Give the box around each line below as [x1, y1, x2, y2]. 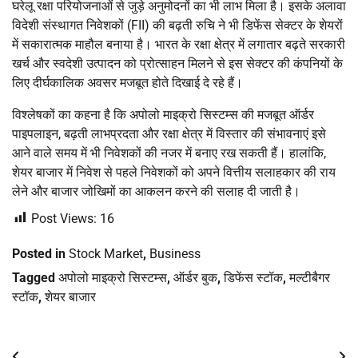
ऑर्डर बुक [173, 269, 217, 285]
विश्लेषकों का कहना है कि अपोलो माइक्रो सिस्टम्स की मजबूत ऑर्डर [12, 106, 314, 122]
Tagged [12, 269, 58, 285]
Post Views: [31, 210, 97, 226]
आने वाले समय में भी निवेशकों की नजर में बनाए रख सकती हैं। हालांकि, [12, 145, 326, 161]
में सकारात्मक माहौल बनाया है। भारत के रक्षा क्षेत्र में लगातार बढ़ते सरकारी [12, 36, 345, 52]
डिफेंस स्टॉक [224, 269, 283, 285]
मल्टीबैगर [289, 269, 330, 285]
